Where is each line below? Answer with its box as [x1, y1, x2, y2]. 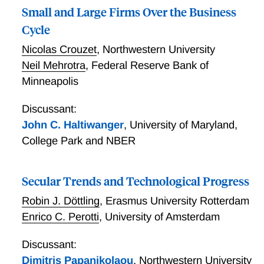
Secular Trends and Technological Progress [21, 173, 249, 189]
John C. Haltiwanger [21, 118, 124, 131]
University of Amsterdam [104, 210, 220, 223]
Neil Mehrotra [21, 59, 85, 72]
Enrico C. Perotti [21, 210, 99, 223]
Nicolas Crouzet [21, 43, 97, 56]
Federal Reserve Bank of [91, 59, 209, 72]
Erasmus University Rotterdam [105, 194, 249, 207]
